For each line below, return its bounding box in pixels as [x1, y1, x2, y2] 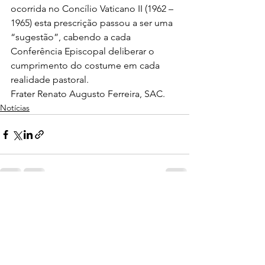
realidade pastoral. [11, 74, 91, 85]
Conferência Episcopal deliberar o [11, 46, 157, 57]
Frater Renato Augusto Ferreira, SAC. [11, 88, 165, 99]
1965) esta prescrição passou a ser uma [11, 17, 175, 28]
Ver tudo [157, 196, 189, 206]
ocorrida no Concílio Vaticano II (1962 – [11, 3, 176, 14]
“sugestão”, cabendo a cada [11, 31, 133, 43]
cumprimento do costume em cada [11, 60, 162, 71]
